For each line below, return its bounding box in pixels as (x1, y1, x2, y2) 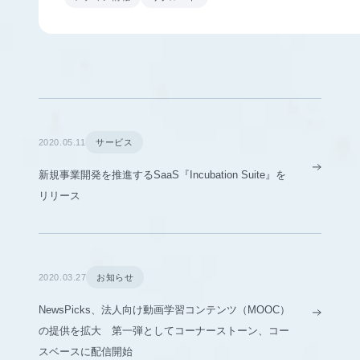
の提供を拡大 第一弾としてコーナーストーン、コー (38, 324, 289, 337)
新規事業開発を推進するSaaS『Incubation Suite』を (38, 168, 286, 181)
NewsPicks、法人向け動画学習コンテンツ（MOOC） (38, 303, 290, 316)
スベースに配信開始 (38, 345, 133, 358)
